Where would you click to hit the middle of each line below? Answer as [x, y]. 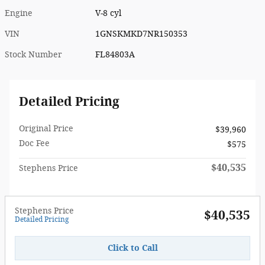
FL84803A [115, 54]
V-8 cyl [109, 13]
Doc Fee [34, 143]
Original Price [46, 128]
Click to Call [132, 248]
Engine [19, 13]
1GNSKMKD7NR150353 [142, 34]
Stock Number [33, 54]
